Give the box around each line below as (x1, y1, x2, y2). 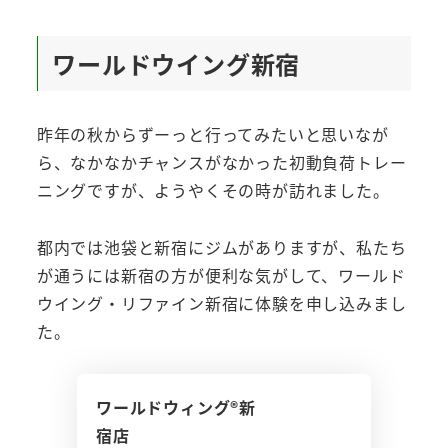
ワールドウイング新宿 (52, 46, 301, 82)
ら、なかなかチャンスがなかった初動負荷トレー (36, 150, 407, 175)
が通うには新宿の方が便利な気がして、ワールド (36, 262, 406, 287)
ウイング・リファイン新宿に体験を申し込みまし (36, 290, 407, 315)
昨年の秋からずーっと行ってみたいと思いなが (36, 122, 389, 147)
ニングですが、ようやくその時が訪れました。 (36, 178, 390, 203)
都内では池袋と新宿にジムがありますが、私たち (36, 234, 407, 259)
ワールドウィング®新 (95, 394, 256, 419)
